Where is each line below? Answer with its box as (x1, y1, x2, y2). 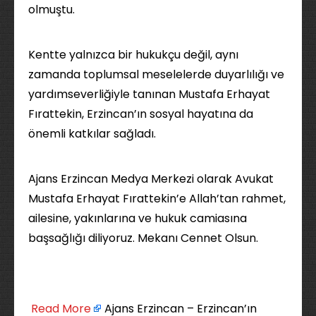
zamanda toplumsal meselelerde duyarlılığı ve (28, 66, 284, 83)
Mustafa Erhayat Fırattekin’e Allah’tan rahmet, (28, 190, 286, 207)
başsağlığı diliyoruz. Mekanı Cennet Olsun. (28, 229, 258, 246)
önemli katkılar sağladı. (28, 125, 156, 142)
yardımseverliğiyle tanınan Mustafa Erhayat (28, 85, 270, 102)
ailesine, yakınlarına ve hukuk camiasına (28, 209, 247, 226)
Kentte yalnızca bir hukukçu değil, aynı (28, 46, 238, 63)
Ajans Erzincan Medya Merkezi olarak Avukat (28, 170, 274, 187)
